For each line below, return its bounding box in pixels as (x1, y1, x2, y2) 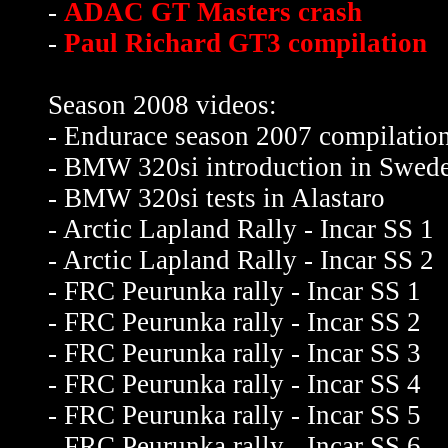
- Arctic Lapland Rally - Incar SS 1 (48, 214, 434, 244)
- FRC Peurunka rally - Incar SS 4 (48, 369, 421, 399)
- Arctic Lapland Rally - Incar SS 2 (48, 245, 434, 275)
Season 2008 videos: (48, 90, 277, 120)
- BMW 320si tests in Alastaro (48, 183, 385, 213)
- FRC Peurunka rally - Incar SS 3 (48, 338, 421, 368)
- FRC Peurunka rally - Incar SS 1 (48, 276, 421, 306)
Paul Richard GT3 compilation (64, 28, 427, 58)
